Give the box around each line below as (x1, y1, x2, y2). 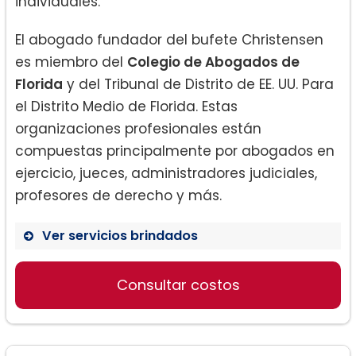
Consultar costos (116, 275, 240, 296)
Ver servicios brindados (42, 226, 198, 246)
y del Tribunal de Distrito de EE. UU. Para (63, 75, 334, 95)
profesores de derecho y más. (15, 186, 222, 206)
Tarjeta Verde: (62, 275, 169, 296)
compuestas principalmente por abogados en (15, 141, 335, 161)
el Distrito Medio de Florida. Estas (15, 97, 238, 117)
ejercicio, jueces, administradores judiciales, (15, 164, 317, 184)
